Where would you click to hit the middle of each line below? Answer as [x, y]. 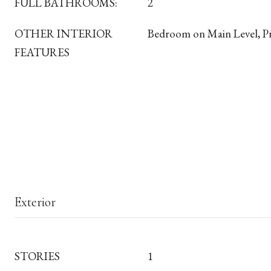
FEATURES [42, 52]
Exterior [35, 202]
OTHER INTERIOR [64, 34]
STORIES [37, 256]
